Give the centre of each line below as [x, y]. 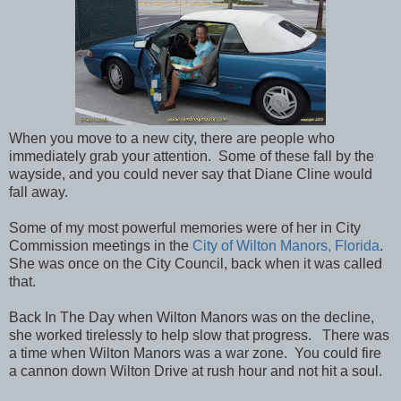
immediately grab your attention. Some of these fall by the [192, 156]
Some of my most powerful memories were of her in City [185, 227]
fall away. [38, 192]
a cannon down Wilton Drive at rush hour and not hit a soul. [196, 371]
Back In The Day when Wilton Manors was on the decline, [192, 317]
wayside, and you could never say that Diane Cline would [191, 174]
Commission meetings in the [101, 245]
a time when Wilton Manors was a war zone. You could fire [195, 353]
